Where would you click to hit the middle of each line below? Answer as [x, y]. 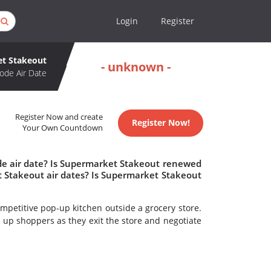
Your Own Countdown [63, 128]
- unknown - [136, 67]
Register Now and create [59, 117]
